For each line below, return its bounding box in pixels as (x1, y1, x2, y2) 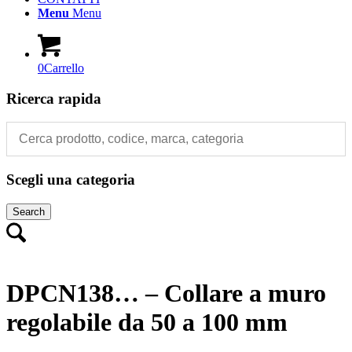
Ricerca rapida (6, 90, 101, 107)
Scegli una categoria (6, 171, 135, 189)
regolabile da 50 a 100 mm (6, 308, 288, 337)
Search (13, 205, 45, 218)
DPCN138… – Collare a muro (6, 279, 326, 308)
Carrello (44, 61, 84, 75)
